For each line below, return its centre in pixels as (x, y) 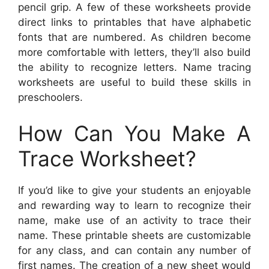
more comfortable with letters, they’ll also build (134, 53)
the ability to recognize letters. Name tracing (134, 68)
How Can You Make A (134, 133)
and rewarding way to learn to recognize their (134, 205)
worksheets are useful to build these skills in (134, 83)
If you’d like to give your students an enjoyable (134, 190)
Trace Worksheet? (107, 158)
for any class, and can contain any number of (134, 250)
